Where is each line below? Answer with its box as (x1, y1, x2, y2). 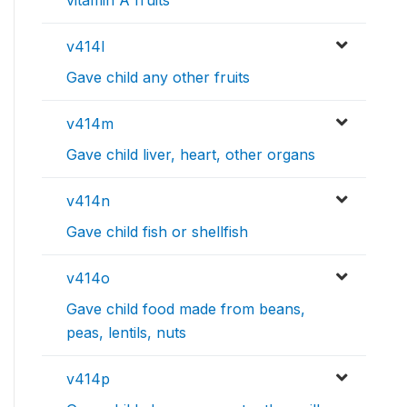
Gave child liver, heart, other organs (66, 144, 315, 164)
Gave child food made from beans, (66, 299, 305, 318)
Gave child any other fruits (66, 67, 250, 86)
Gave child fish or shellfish (66, 222, 248, 241)
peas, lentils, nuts (66, 323, 186, 342)
